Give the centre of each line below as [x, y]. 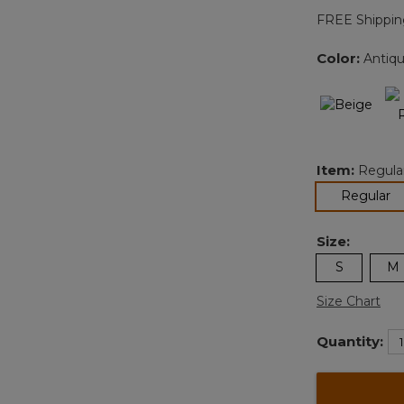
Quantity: [350, 342]
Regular [366, 196]
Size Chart [349, 302]
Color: [340, 59]
